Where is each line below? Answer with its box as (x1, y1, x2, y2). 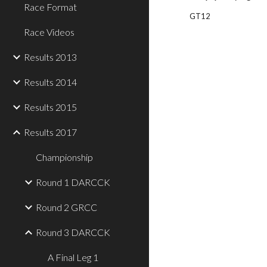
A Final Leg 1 (48, 252, 98, 263)
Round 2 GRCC (36, 201, 97, 213)
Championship (36, 151, 93, 163)
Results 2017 (24, 126, 77, 138)
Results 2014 (24, 76, 77, 88)
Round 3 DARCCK (36, 226, 110, 238)
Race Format (24, 1, 77, 13)
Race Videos (24, 26, 74, 38)
